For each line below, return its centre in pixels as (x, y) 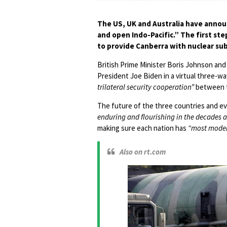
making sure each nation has (143, 128)
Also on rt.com (143, 152)
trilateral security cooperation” (146, 87)
